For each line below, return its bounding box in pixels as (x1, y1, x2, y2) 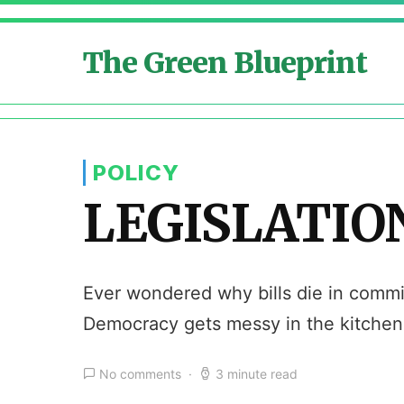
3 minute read (216, 365, 298, 381)
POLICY (93, 160, 179, 186)
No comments (99, 365, 181, 381)
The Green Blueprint (83, 45, 367, 81)
